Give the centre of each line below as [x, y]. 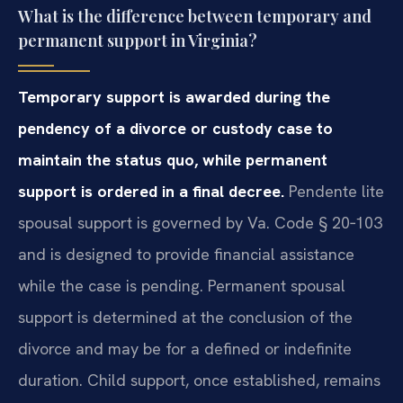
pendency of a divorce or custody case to [175, 128]
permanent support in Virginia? [138, 40]
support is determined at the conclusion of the [185, 317]
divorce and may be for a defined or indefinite [185, 348]
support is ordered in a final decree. [151, 191]
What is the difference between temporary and [195, 16]
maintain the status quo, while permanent [173, 159]
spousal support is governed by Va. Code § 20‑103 [200, 222]
